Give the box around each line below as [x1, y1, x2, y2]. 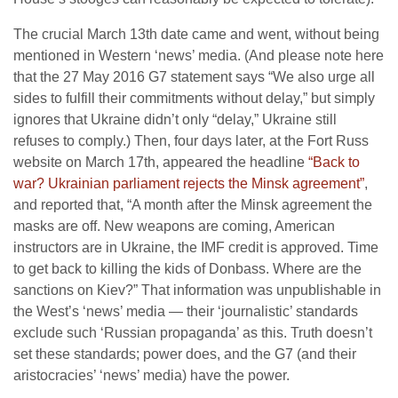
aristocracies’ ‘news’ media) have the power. [13, 368, 290, 383]
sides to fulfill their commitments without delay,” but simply [13, 91, 375, 106]
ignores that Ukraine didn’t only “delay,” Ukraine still [13, 112, 337, 127]
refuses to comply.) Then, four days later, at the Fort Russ [13, 133, 369, 148]
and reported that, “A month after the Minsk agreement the [13, 197, 372, 212]
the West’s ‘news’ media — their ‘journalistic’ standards [13, 304, 358, 319]
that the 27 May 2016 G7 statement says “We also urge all [13, 69, 375, 84]
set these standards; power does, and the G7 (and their [13, 346, 356, 362]
